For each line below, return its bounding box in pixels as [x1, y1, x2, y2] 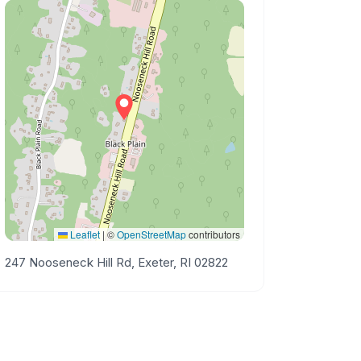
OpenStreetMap [116, 227, 186, 241]
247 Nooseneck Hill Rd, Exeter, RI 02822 [5, 255, 229, 270]
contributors [185, 227, 240, 241]
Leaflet [67, 227, 100, 241]
